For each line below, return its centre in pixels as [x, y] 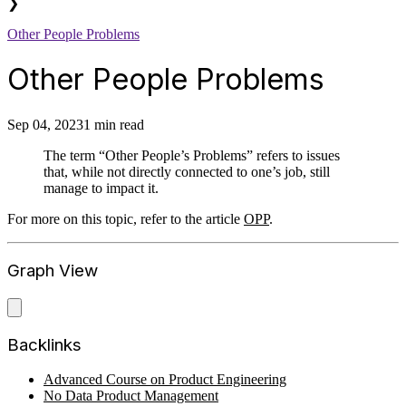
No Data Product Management [131, 396]
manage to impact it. [101, 188]
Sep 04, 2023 [45, 124]
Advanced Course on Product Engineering [165, 380]
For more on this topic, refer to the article [126, 218]
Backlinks [44, 344]
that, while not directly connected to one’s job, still [187, 171]
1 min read [114, 124]
